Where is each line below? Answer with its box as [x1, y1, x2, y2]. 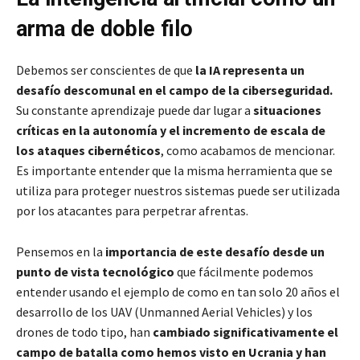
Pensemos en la [16, 243, 105, 260]
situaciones [253, 102, 321, 119]
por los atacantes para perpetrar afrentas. [16, 202, 248, 219]
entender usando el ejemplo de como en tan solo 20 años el [16, 284, 340, 301]
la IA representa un [195, 62, 305, 79]
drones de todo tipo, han [16, 324, 153, 341]
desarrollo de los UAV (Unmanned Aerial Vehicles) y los [16, 304, 313, 321]
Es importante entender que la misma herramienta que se [16, 162, 333, 179]
